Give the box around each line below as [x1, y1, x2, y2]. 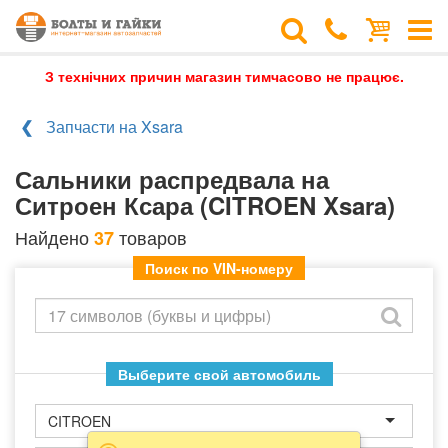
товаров [114, 224, 187, 250]
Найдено [15, 224, 94, 250]
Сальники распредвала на [15, 162, 329, 196]
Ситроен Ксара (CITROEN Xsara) [15, 188, 395, 222]
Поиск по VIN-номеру [145, 258, 293, 278]
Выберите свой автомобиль [117, 364, 321, 384]
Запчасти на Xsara [46, 115, 183, 138]
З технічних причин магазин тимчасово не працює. [44, 66, 404, 86]
